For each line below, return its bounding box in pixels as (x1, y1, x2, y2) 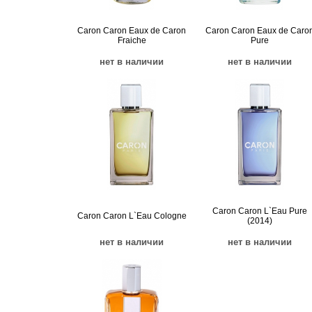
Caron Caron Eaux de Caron (77, 26, 186, 36)
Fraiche (117, 36, 146, 45)
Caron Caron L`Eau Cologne (77, 211, 187, 221)
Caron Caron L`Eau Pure (212, 206, 307, 216)
